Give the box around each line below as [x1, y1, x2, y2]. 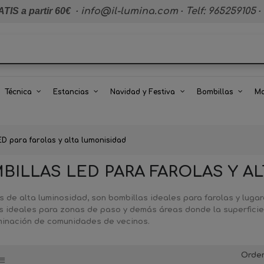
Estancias [53, 88, 89, 96]
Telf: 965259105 [185, 6, 256, 16]
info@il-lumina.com [80, 6, 178, 16]
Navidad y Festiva [110, 88, 177, 96]
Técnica [5, 88, 32, 96]
